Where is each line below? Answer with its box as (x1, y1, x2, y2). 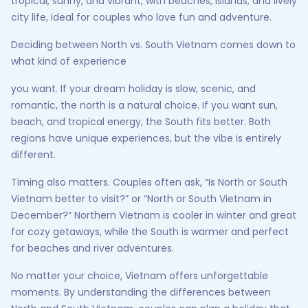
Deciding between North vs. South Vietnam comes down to (11, 38, 296, 52)
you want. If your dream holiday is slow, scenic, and (11, 82, 256, 96)
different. (11, 148, 56, 162)
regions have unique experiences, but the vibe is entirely (11, 131, 281, 145)
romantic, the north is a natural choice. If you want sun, (11, 98, 278, 112)
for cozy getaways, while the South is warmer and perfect (11, 225, 289, 239)
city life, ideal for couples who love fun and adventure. (11, 10, 272, 24)
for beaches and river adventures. (11, 241, 174, 255)
